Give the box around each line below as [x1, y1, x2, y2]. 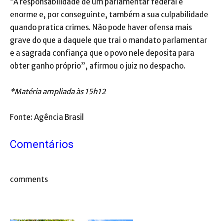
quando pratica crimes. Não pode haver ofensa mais [10, 23, 192, 33]
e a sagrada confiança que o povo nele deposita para [10, 48, 194, 58]
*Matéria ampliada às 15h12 [10, 87, 106, 97]
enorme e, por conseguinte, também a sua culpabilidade [10, 10, 208, 20]
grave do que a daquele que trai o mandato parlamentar [10, 36, 207, 45]
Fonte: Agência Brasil [10, 112, 84, 122]
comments [10, 175, 48, 184]
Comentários [10, 138, 74, 151]
